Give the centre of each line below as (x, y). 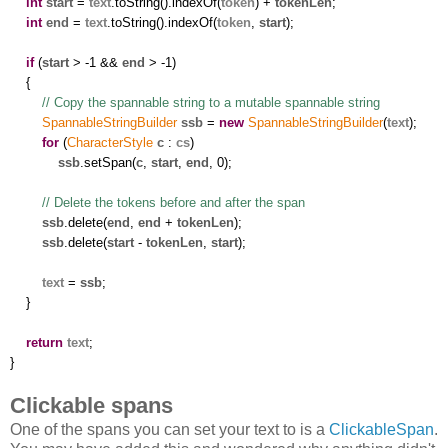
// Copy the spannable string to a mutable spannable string (211, 102)
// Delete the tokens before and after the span (173, 202)
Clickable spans (91, 405)
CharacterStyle (110, 142)
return (44, 342)
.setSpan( (108, 162)
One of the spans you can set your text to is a (169, 429)
